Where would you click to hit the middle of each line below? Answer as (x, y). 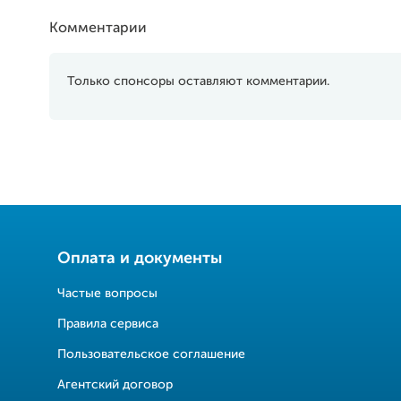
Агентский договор (115, 385)
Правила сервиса (108, 324)
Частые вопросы (107, 294)
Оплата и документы (140, 259)
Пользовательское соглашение (151, 354)
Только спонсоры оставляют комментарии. (198, 81)
